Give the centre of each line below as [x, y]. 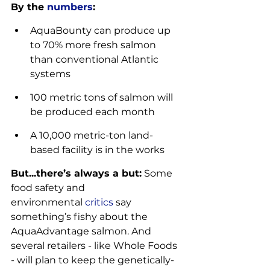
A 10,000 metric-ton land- [92, 135]
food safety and [49, 187]
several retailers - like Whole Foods [95, 245]
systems [50, 74]
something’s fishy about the [80, 216]
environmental [48, 202]
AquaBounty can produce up [102, 30]
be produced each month [93, 111]
